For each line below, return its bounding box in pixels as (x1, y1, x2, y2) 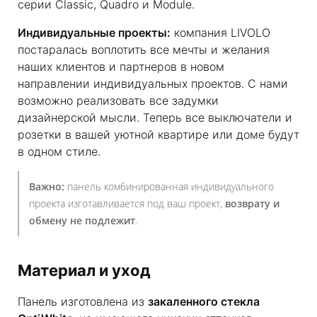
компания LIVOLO (171, 25, 270, 40)
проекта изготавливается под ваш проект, (29, 197, 225, 210)
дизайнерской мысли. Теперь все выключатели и (18, 110, 292, 125)
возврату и (225, 197, 279, 210)
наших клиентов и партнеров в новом (18, 59, 224, 74)
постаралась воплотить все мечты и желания (18, 42, 270, 57)
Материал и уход (18, 261, 151, 279)
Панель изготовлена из (18, 294, 148, 309)
